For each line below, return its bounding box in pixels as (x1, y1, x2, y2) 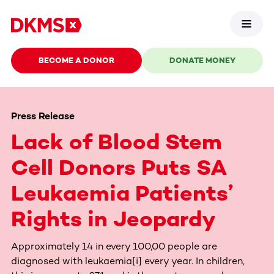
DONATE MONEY (169, 56, 235, 65)
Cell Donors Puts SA (11, 154, 227, 180)
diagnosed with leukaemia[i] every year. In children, (11, 254, 245, 267)
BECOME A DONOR (39, 56, 114, 65)
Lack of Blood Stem (11, 128, 222, 155)
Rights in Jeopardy (11, 205, 216, 232)
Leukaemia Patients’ (11, 179, 233, 206)
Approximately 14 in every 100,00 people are (11, 240, 217, 252)
